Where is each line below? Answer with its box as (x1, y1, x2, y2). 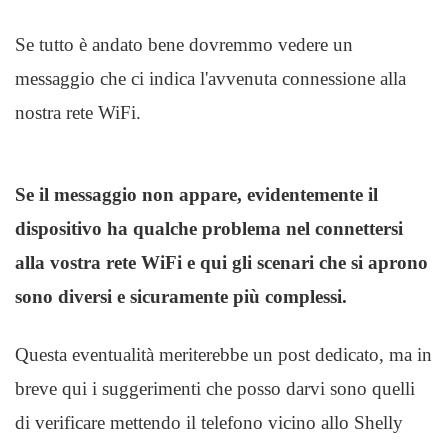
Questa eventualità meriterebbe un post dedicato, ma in (15, 344, 432, 365)
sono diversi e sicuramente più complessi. (15, 286, 347, 307)
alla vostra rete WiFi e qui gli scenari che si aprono (15, 252, 428, 273)
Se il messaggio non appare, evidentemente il (15, 184, 378, 205)
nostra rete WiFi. (15, 102, 141, 123)
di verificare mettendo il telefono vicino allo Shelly (15, 412, 403, 433)
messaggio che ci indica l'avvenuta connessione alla (15, 68, 406, 89)
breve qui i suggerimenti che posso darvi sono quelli (15, 378, 415, 399)
